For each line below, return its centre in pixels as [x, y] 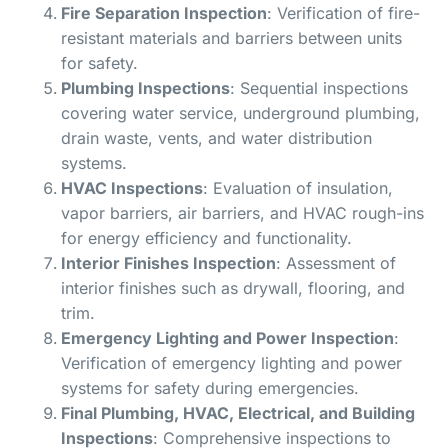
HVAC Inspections [132, 187]
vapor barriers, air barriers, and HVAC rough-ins [243, 212]
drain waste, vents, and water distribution [217, 137]
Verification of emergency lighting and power [232, 362]
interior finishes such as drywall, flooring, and [233, 287]
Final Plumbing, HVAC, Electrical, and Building [238, 412]
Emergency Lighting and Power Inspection [228, 337]
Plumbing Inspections [146, 87]
